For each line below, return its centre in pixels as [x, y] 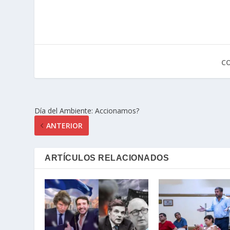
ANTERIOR [65, 126]
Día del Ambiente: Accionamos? [87, 111]
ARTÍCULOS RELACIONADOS [107, 158]
